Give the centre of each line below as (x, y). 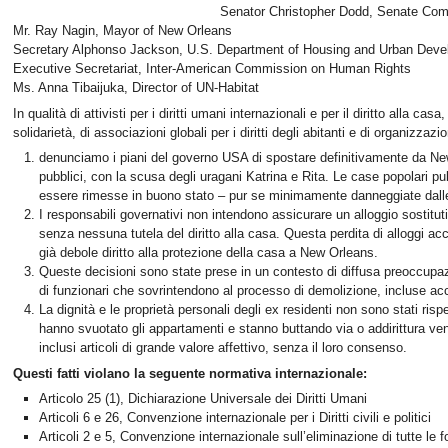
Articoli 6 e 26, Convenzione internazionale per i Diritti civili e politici (235, 418)
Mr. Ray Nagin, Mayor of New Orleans (122, 31)
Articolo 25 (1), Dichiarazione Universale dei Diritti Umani (203, 399)
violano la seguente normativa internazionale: (225, 373)
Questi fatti (48, 373)
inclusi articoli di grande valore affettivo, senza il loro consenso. (223, 348)
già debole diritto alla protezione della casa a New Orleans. (208, 253)
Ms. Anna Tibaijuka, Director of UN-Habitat (136, 88)
